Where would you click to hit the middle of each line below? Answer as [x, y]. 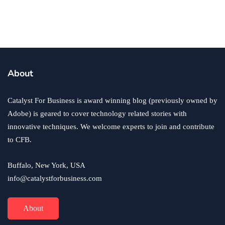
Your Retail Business [61, 12]
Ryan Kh [27, 28]
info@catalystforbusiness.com [55, 178]
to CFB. [20, 139]
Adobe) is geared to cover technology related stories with [97, 113]
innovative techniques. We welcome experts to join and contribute [111, 126]
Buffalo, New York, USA [46, 165]
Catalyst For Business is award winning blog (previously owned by [113, 100]
